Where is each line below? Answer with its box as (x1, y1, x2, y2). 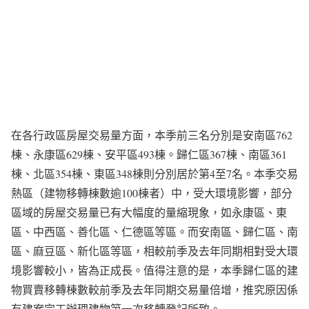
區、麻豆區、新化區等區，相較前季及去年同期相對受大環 (11, 243, 298, 258)
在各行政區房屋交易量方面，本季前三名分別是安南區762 (11, 128, 292, 142)
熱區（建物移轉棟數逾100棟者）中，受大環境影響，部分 (11, 186, 292, 200)
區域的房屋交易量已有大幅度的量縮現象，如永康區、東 (11, 205, 287, 219)
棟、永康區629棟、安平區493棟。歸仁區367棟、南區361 (11, 147, 287, 161)
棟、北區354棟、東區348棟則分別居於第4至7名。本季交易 (11, 166, 298, 181)
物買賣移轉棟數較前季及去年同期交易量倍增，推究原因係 (11, 282, 298, 297)
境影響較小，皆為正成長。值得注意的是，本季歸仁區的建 (11, 263, 298, 277)
